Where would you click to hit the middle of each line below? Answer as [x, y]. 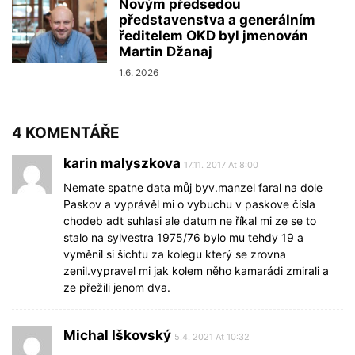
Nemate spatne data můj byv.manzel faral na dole [193, 187]
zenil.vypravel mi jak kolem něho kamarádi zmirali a [196, 270]
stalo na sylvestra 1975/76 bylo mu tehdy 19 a [183, 237]
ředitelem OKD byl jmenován [214, 35]
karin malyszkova [122, 163]
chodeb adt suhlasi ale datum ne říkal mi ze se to [190, 220]
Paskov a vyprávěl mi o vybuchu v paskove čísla [189, 204]
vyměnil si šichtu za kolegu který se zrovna [175, 254]
